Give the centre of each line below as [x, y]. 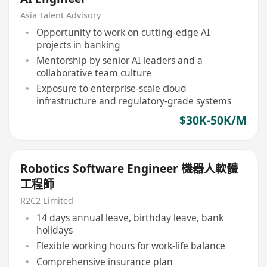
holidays [54, 230]
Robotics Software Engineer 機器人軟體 [129, 169]
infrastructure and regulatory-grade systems [133, 100]
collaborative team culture [94, 73]
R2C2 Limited [47, 200]
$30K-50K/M [213, 121]
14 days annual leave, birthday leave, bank [130, 218]
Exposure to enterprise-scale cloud [111, 88]
